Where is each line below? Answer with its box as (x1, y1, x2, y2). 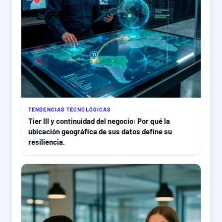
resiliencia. (28, 137, 65, 147)
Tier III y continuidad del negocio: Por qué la (28, 116, 170, 126)
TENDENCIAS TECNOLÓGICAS (28, 106, 111, 113)
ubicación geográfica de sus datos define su (28, 127, 172, 136)
